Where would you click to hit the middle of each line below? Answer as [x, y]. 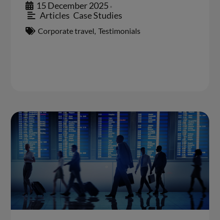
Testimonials [120, 31]
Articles [55, 15]
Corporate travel [66, 31]
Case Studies [97, 15]
